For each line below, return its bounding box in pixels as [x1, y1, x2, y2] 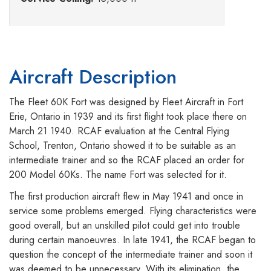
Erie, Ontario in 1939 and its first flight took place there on [9, 109, 247, 124]
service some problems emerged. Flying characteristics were [9, 204, 256, 218]
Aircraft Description [9, 63, 177, 91]
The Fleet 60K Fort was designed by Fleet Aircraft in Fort [9, 95, 243, 109]
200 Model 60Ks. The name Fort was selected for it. [9, 168, 227, 182]
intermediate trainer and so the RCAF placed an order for [9, 153, 244, 168]
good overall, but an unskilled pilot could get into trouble [9, 218, 240, 233]
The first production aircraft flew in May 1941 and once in [9, 189, 243, 204]
